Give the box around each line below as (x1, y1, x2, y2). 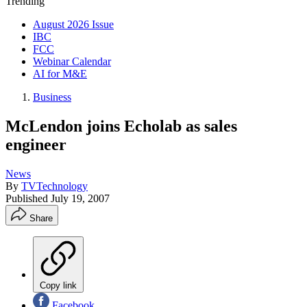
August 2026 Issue (33, 19, 114, 30)
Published (5, 192, 51, 204)
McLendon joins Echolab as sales (5, 116, 237, 135)
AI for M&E (33, 68, 87, 79)
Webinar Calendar (33, 56, 111, 67)
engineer (5, 135, 66, 153)
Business (33, 91, 71, 103)
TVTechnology (21, 180, 88, 192)
